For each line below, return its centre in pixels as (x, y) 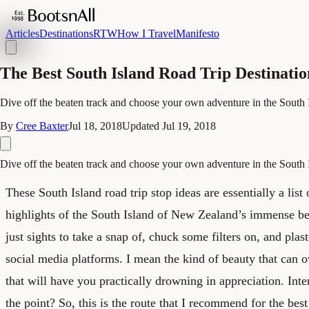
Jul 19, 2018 (189, 126)
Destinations (66, 33)
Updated (142, 126)
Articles (22, 33)
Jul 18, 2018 (95, 126)
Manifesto (198, 33)
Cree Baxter (42, 126)
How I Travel (147, 33)
